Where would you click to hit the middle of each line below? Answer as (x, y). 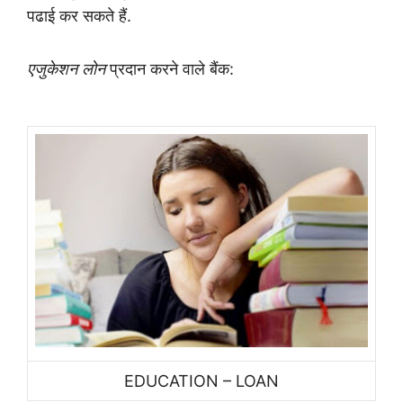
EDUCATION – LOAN (201, 381)
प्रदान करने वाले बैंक (167, 68)
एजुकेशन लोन (66, 68)
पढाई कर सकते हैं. (81, 16)
